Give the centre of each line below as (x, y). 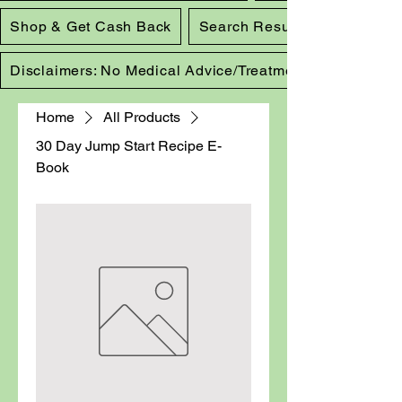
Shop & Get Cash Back (91, 26)
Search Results (253, 26)
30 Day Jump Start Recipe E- (129, 145)
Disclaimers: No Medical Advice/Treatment (158, 70)
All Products (142, 117)
